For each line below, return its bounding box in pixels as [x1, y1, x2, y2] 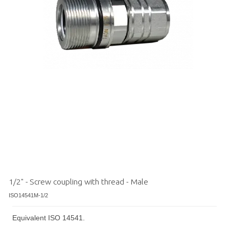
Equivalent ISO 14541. [12, 213, 85, 222]
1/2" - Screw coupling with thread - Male [9, 176, 148, 186]
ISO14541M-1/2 [9, 192, 48, 198]
